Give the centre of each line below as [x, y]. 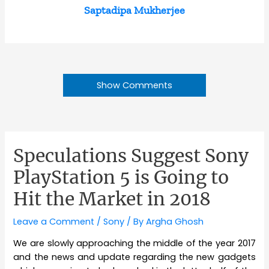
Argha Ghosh [175, 221]
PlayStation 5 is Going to [121, 177]
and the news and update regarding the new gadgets [134, 257]
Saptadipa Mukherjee [134, 10]
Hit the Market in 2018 [112, 198]
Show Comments [134, 85]
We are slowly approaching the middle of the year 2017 [134, 243]
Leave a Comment [54, 221]
